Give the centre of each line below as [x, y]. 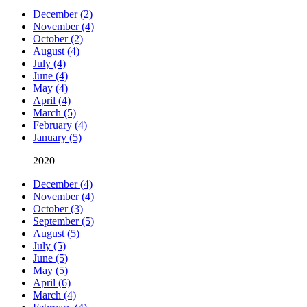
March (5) [54, 113]
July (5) [49, 246]
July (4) [49, 64]
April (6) [52, 283]
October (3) [58, 209]
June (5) [50, 258]
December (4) [63, 184]
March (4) [54, 295]
